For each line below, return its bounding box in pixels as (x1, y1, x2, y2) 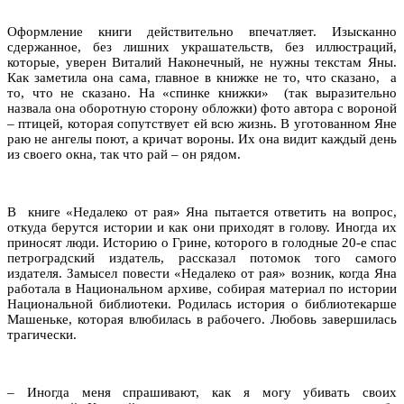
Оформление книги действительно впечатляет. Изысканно (7, 23, 397, 39)
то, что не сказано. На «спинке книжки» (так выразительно (7, 85, 397, 100)
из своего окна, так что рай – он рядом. (7, 146, 241, 161)
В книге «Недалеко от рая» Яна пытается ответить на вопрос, (7, 204, 397, 219)
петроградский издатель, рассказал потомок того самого (7, 250, 397, 265)
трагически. (7, 326, 77, 342)
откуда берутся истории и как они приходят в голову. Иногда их (7, 219, 397, 234)
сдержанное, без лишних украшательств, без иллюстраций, (7, 39, 397, 54)
